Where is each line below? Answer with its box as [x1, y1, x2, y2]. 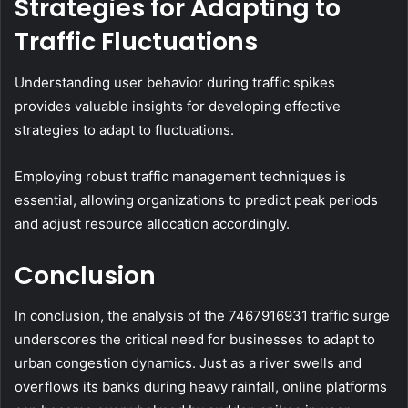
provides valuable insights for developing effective [15, 97, 341, 115]
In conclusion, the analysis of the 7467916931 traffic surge [15, 307, 390, 325]
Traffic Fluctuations [15, 25, 258, 59]
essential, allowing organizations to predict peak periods [15, 190, 378, 209]
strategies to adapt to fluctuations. [15, 120, 234, 138]
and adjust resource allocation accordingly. [15, 214, 290, 232]
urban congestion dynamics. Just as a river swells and [15, 354, 362, 372]
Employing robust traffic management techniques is [15, 167, 346, 185]
